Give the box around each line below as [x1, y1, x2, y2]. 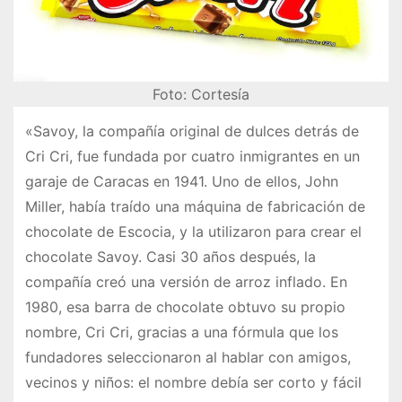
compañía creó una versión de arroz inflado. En [24, 273, 347, 292]
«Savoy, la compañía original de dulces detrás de [24, 122, 359, 141]
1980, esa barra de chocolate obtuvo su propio [24, 298, 345, 317]
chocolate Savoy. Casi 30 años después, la [24, 248, 316, 267]
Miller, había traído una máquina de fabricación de [24, 197, 365, 216]
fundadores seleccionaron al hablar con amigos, [24, 348, 351, 367]
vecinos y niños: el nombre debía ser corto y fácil [24, 373, 362, 392]
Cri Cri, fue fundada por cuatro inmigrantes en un [24, 147, 360, 166]
